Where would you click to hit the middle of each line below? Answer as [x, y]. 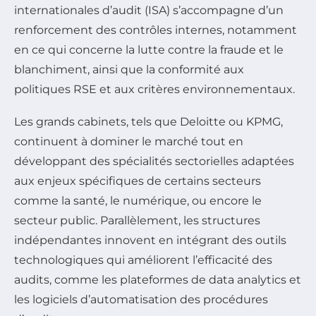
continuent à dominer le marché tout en [129, 142]
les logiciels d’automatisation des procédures [141, 300]
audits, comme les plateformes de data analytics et [158, 280]
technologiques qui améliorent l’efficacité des [143, 260]
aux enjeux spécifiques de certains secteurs [138, 181]
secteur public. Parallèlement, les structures [137, 221]
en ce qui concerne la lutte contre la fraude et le [149, 50]
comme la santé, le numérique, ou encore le [138, 201]
